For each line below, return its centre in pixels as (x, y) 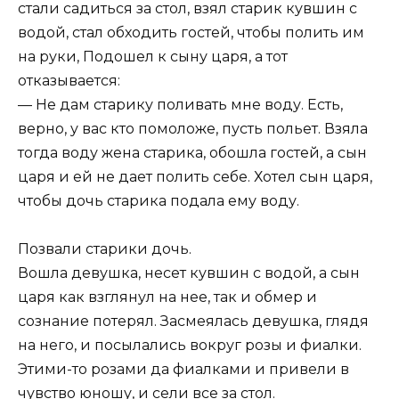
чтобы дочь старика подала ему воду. (159, 200)
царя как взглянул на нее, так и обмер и (167, 297)
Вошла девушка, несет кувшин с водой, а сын (189, 273)
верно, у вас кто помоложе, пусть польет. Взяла (193, 128)
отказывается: (69, 80)
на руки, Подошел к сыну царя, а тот (153, 56)
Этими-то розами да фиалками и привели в (183, 369)
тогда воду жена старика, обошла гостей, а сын (192, 152)
